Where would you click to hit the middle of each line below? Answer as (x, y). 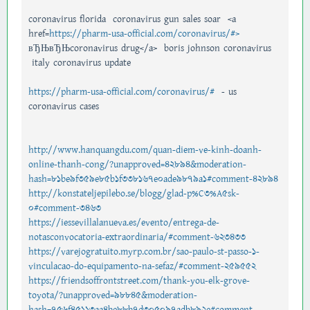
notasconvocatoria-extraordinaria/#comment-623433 (137, 237)
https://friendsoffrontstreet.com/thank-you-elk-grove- (139, 281)
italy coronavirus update (80, 63)
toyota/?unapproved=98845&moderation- (113, 295)
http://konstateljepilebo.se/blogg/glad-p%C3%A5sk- (134, 193)
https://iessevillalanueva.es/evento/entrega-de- (124, 222)
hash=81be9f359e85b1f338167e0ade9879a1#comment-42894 (153, 179)
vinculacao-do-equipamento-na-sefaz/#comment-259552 (142, 266)
